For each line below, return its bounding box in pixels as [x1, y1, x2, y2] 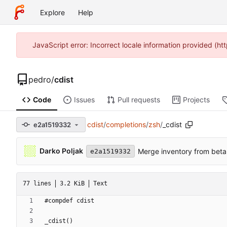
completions [106, 120, 146, 129]
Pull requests [117, 95, 160, 104]
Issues [73, 95, 95, 104]
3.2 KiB [60, 180, 85, 187]
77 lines [23, 180, 51, 187]
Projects [182, 95, 210, 104]
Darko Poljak [40, 146, 83, 156]
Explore [40, 8, 65, 17]
